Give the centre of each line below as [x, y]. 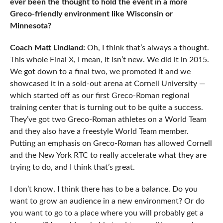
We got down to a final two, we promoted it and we [100, 72]
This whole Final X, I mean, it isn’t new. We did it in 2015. [109, 60]
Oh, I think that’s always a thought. [147, 48]
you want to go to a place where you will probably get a [107, 213]
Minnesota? [30, 26]
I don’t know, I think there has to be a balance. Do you [104, 189]
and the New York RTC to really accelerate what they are [108, 156]
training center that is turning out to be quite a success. [106, 108]
